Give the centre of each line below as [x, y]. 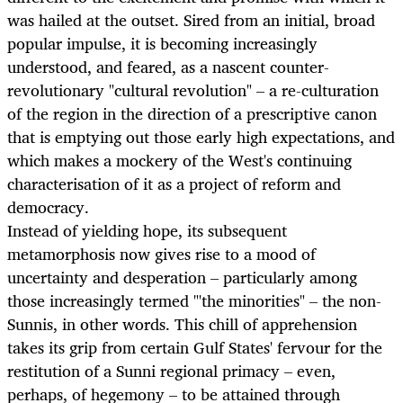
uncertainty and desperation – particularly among [182, 278]
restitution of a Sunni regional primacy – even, [171, 371]
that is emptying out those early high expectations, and [201, 137]
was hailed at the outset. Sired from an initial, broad [191, 20]
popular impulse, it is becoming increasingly [162, 44]
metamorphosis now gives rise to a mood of [161, 254]
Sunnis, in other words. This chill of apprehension [182, 324]
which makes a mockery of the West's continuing [179, 161]
